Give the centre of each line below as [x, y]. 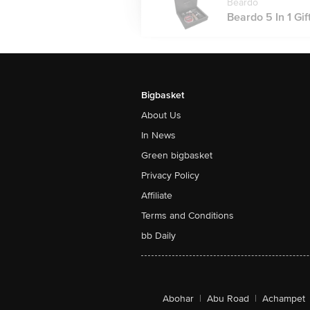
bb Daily [158, 236]
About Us [161, 115]
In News [158, 135]
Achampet [284, 299]
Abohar [178, 299]
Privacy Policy [170, 175]
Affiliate [157, 195]
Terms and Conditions [188, 216]
